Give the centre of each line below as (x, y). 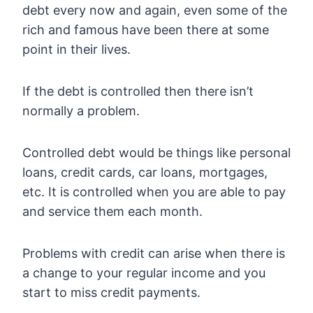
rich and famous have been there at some (146, 30)
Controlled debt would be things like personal (156, 153)
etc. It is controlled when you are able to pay (154, 192)
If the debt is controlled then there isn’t (138, 92)
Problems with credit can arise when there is (154, 254)
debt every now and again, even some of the (155, 10)
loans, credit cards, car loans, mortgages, (145, 173)
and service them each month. (112, 212)
